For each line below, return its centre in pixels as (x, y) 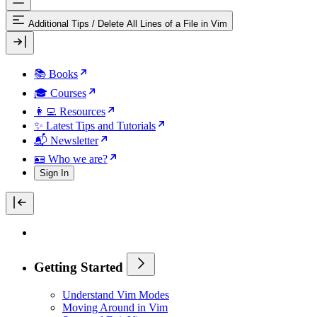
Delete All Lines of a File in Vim (162, 24)
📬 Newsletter (66, 140)
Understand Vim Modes (116, 295)
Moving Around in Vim (115, 308)
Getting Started (80, 267)
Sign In (54, 173)
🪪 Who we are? (71, 159)
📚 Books (56, 74)
